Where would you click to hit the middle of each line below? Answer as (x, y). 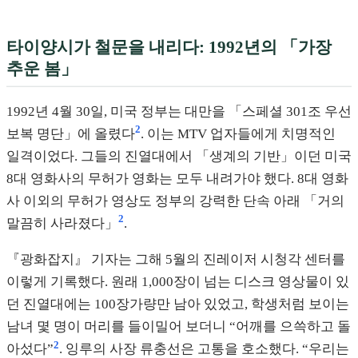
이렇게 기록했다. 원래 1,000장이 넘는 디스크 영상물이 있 (178, 282)
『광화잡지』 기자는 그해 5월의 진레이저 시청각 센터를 (176, 260)
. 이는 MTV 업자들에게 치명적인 (238, 133)
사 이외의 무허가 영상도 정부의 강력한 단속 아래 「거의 (175, 201)
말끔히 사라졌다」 (62, 223)
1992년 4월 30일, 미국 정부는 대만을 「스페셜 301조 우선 (179, 111)
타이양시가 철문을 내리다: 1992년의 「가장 (169, 47)
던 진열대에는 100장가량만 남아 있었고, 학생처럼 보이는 (178, 304)
